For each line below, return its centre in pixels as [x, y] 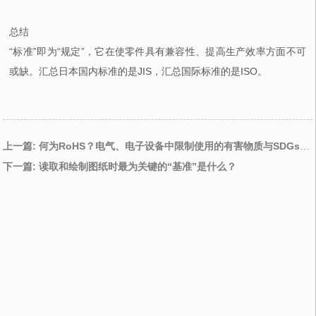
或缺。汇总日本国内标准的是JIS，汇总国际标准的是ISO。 [139, 72]
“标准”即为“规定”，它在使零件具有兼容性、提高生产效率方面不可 [158, 52]
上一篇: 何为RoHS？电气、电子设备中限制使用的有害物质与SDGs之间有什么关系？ [305, 146]
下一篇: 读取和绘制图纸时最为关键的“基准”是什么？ [120, 166]
